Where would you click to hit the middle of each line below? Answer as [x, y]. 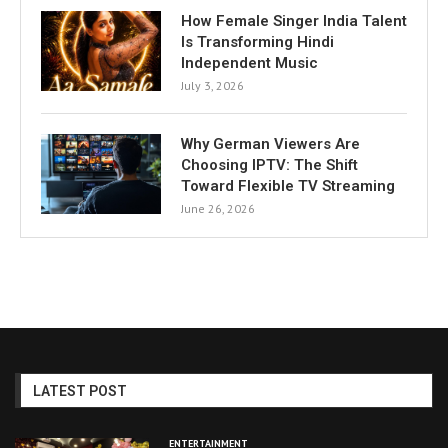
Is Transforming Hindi [257, 41]
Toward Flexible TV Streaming [288, 185]
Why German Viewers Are [270, 143]
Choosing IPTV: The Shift [269, 164]
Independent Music [249, 62]
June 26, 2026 [218, 208]
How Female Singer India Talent [294, 20]
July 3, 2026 [212, 85]
